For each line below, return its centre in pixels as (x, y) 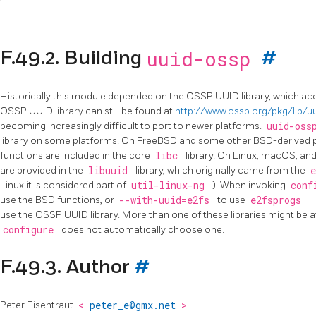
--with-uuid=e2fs (167, 200)
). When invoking (250, 185)
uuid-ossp (204, 59)
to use (232, 200)
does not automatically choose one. (143, 229)
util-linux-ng (170, 185)
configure (31, 230)
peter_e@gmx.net (135, 305)
